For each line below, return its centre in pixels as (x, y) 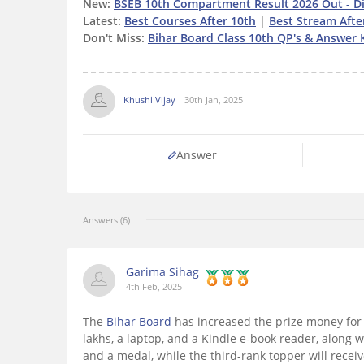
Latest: (104, 21)
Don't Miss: (115, 38)
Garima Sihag (162, 272)
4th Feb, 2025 (154, 287)
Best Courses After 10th (190, 21)
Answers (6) (106, 220)
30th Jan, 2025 (214, 100)
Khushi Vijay (149, 100)
